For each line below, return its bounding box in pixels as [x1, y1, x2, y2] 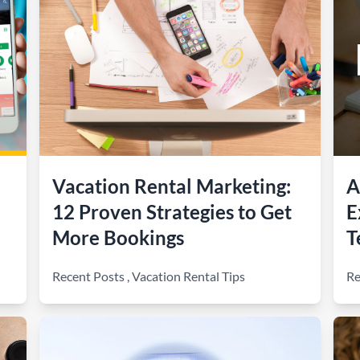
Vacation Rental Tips [132, 268, 246, 284]
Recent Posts [52, 268, 125, 284]
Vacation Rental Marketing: [52, 174, 292, 198]
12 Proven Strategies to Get [52, 200, 292, 223]
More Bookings [52, 226, 185, 249]
